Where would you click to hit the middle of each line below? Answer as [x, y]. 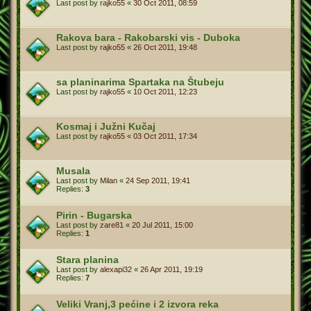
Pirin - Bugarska [94, 215]
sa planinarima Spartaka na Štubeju [140, 82]
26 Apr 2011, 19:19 [171, 269]
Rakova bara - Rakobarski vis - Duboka [148, 37]
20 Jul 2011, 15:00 [162, 225]
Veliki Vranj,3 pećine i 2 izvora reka [137, 304]
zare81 [112, 225]
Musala [73, 170]
